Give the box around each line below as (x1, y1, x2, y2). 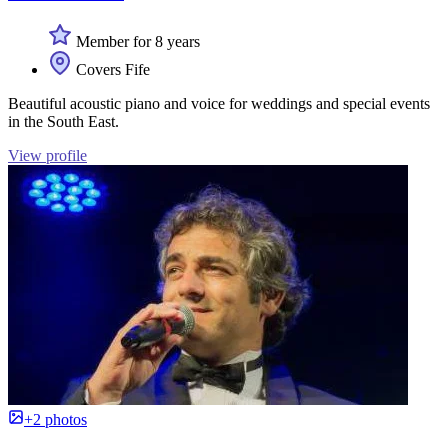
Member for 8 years (72, 33, 200, 51)
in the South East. (8, 113, 119, 131)
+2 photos (24, 411, 87, 429)
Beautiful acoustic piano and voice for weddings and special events (8, 95, 430, 113)
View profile (8, 147, 87, 165)
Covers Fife (72, 61, 150, 79)
